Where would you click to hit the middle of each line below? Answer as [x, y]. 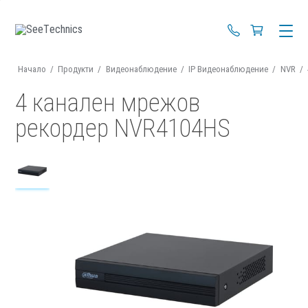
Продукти [76, 69]
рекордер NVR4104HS [123, 129]
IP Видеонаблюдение [229, 69]
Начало [32, 69]
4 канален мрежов [108, 103]
